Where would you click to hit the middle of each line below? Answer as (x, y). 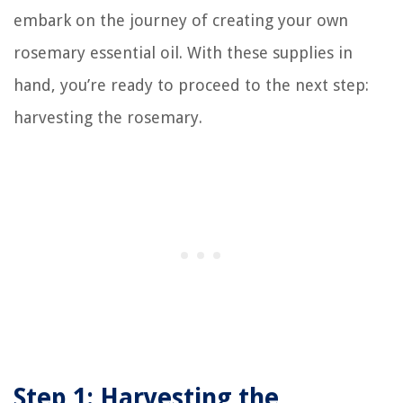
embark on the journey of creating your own (181, 20)
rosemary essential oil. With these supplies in (183, 52)
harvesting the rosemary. (108, 117)
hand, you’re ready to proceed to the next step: (191, 85)
